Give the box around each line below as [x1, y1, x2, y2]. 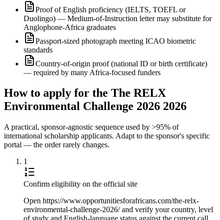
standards [24, 45, 53, 54]
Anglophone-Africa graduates [24, 23, 116, 31]
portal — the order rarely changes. [4, 140, 110, 149]
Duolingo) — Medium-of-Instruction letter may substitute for [24, 14, 212, 23]
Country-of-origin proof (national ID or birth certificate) [35, 59, 207, 68]
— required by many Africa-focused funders [24, 68, 161, 77]
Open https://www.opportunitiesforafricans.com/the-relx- [24, 196, 199, 205]
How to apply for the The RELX [4, 86, 166, 100]
